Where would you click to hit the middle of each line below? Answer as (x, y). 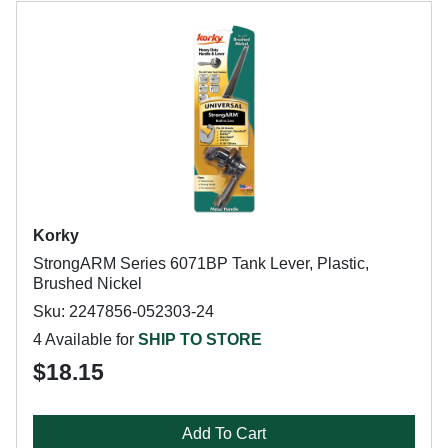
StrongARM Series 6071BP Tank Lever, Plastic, (201, 263)
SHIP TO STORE (200, 339)
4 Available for (85, 339)
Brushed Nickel (87, 283)
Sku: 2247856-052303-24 (123, 311)
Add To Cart (224, 433)
